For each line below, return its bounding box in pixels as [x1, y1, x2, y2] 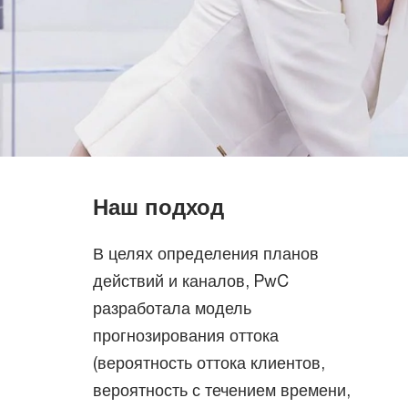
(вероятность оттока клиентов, [93, 352, 325, 372]
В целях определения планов [93, 243, 319, 263]
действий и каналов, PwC [93, 270, 289, 291]
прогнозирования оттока [93, 325, 279, 345]
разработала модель [93, 298, 251, 318]
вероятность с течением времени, [93, 380, 351, 400]
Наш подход [93, 194, 224, 219]
